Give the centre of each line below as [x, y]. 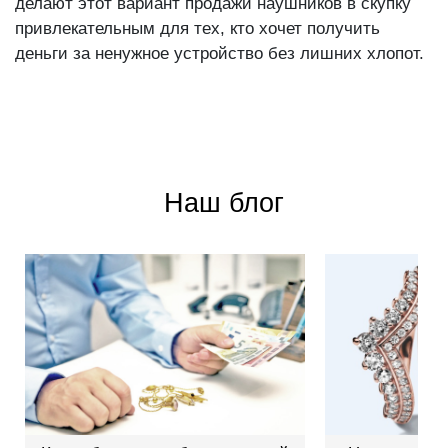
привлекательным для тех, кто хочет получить [197, 29]
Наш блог [224, 203]
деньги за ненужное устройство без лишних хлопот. [219, 54]
